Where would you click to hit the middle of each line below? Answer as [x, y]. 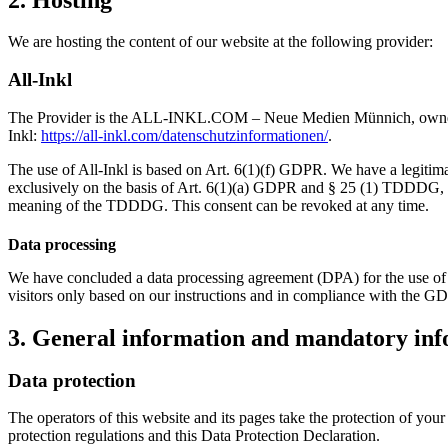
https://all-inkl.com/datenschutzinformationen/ [184, 135]
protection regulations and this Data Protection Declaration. [194, 436]
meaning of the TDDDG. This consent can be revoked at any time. [218, 205]
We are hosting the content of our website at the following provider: [220, 42]
